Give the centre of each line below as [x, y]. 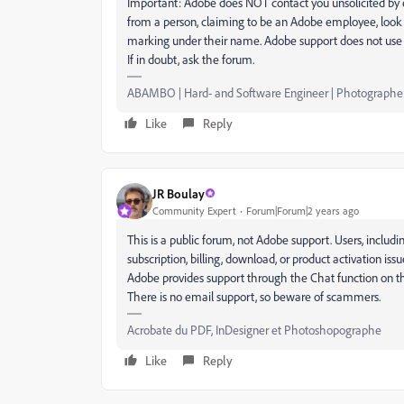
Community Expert [194, 210]
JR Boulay [179, 193]
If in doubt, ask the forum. [191, 59]
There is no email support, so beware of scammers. [254, 296]
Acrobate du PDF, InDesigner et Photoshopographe [254, 330]
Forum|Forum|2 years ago [303, 210]
